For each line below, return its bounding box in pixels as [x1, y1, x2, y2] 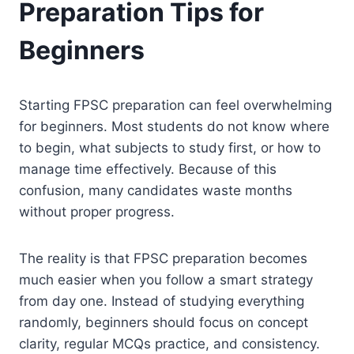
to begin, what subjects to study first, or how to [19, 139, 321, 156]
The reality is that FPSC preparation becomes [19, 250, 307, 266]
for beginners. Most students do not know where [19, 118, 330, 134]
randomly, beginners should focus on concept [19, 314, 308, 330]
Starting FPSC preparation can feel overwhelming [19, 96, 332, 113]
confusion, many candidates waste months [19, 182, 292, 198]
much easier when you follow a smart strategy [19, 271, 313, 288]
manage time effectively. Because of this [19, 160, 277, 177]
